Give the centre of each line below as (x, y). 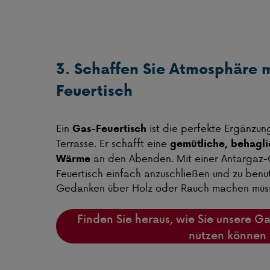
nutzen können (227, 234)
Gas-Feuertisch (109, 129)
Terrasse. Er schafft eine (113, 143)
